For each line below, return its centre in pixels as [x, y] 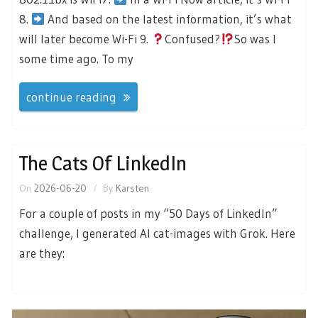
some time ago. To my [76, 59]
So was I [255, 39]
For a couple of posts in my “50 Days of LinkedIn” [148, 213]
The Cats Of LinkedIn [103, 163]
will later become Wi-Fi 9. [85, 39]
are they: [42, 253]
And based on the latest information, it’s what [169, 19]
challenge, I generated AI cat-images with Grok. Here [157, 233]
